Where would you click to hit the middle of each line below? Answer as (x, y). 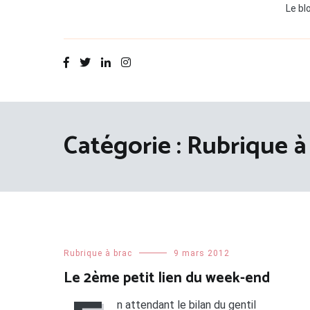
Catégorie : (125, 147)
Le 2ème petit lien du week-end (167, 279)
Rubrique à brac (98, 254)
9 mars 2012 (202, 254)
